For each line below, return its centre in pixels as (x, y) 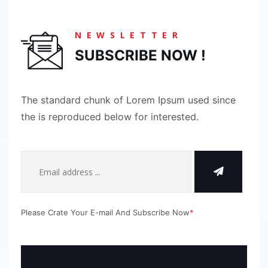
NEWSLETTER (129, 35)
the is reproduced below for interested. (110, 117)
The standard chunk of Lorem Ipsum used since (128, 100)
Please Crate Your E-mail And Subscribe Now (105, 213)
